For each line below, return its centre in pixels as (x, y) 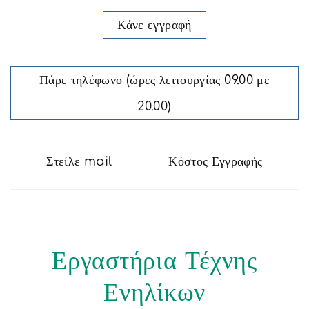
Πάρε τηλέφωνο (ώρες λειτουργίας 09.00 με (154, 80)
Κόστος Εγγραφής (216, 161)
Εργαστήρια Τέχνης (154, 261)
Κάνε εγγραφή (154, 25)
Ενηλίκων (154, 292)
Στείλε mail (79, 161)
